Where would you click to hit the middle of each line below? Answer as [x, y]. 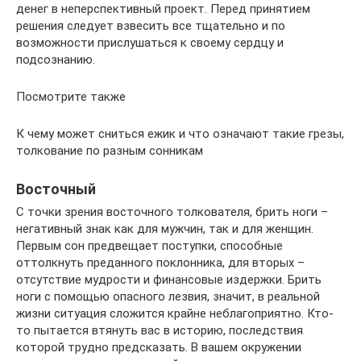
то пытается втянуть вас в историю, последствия [160, 331]
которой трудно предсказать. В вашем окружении [159, 348]
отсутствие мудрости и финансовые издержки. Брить [169, 280]
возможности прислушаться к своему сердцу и [150, 43]
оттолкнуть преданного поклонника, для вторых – [160, 263]
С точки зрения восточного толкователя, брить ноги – [172, 212]
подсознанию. [56, 60]
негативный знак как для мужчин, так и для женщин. [165, 229]
